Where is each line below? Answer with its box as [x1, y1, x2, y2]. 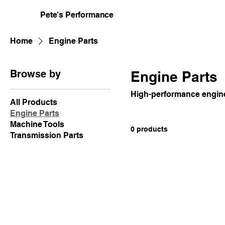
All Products [10, 97, 57, 107]
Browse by [10, 67, 61, 80]
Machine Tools [10, 119, 64, 129]
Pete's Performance [40, 10, 114, 20]
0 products [131, 125, 168, 133]
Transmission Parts [10, 130, 83, 140]
